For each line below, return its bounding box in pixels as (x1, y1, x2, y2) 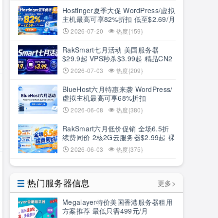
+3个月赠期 (62, 23, 98, 33)
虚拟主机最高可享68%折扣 (62, 93, 146, 103)
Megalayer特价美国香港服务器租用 (62, 197, 173, 207)
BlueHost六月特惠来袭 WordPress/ (62, 84, 173, 94)
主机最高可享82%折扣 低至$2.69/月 (62, 14, 176, 24)
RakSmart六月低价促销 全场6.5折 (62, 124, 169, 133)
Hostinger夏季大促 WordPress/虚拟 (62, 5, 175, 15)
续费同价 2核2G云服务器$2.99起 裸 (62, 132, 175, 142)
